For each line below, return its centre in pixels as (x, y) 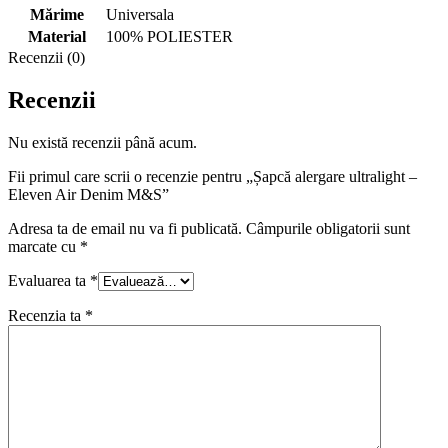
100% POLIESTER (169, 36)
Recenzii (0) (46, 57)
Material (56, 36)
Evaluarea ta (49, 280)
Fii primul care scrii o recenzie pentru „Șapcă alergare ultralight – (212, 176)
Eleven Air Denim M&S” (88, 194)
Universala (140, 14)
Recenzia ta (46, 315)
